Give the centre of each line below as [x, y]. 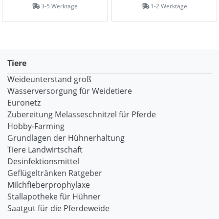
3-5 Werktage [58, 6]
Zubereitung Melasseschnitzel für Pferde [82, 114]
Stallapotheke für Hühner [54, 197]
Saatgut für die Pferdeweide [58, 208]
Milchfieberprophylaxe [49, 185]
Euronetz [24, 103]
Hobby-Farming [36, 126]
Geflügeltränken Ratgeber [55, 173]
